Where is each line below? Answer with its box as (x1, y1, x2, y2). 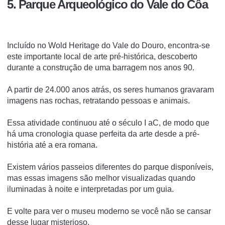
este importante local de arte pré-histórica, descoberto (7, 52, 197, 61)
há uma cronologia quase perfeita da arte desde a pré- (7, 129, 199, 138)
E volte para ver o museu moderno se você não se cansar (7, 206, 211, 215)
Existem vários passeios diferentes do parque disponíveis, (7, 162, 213, 171)
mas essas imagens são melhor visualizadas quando (7, 173, 195, 182)
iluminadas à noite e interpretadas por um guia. (7, 184, 174, 193)
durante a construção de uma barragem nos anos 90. (7, 63, 194, 72)
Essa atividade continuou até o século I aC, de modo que (7, 118, 209, 127)
